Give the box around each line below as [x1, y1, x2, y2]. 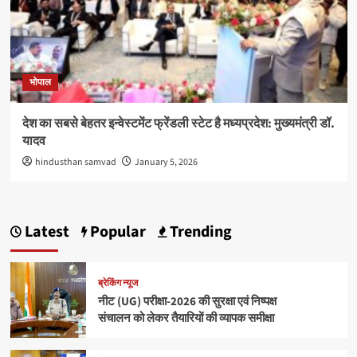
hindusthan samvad [34, 155, 116, 169]
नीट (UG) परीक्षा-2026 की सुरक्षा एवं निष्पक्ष [97, 293, 277, 310]
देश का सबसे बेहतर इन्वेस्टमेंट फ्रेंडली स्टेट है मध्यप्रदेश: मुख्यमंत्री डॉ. [22, 115, 335, 132]
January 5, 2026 [134, 155, 198, 169]
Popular [86, 221, 146, 243]
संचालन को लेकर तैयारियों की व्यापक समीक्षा [97, 310, 274, 327]
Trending [166, 221, 232, 243]
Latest [21, 221, 69, 243]
